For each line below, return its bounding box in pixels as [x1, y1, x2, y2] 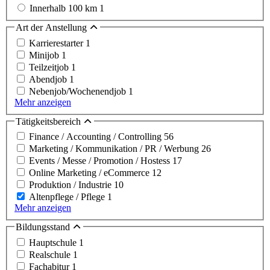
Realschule [29, 249, 73, 260]
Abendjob [29, 74, 69, 84]
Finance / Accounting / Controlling [29, 131, 164, 142]
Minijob [29, 49, 61, 60]
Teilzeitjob [29, 61, 71, 72]
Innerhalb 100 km [30, 3, 99, 14]
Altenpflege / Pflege [29, 192, 107, 202]
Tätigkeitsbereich [16, 116, 83, 127]
